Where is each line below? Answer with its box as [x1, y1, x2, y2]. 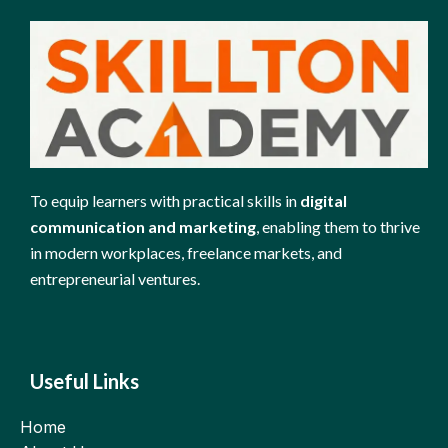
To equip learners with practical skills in [30, 190, 301, 210]
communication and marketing [30, 216, 257, 236]
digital [300, 190, 348, 210]
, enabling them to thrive [256, 216, 421, 236]
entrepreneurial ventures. [30, 268, 201, 288]
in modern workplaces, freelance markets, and [30, 242, 343, 262]
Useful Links [30, 368, 140, 393]
